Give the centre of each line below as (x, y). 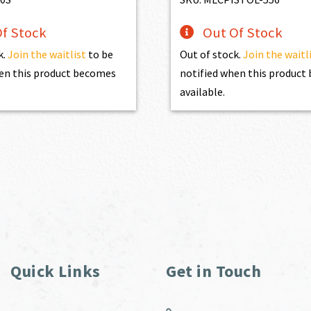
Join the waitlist (47, 54)
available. (203, 91)
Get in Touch (213, 271)
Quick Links (56, 271)
